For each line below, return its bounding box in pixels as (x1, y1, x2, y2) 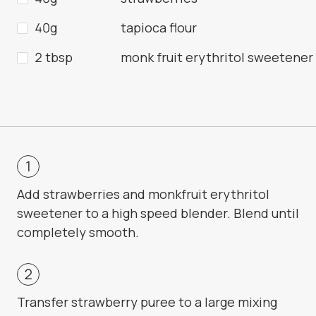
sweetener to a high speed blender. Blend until (17, 205, 299, 222)
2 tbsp (35, 49, 73, 66)
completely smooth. (17, 224, 139, 241)
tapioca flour (121, 19, 197, 37)
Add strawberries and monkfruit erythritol (17, 186, 269, 203)
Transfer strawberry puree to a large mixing (17, 293, 277, 311)
